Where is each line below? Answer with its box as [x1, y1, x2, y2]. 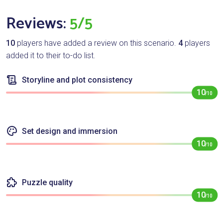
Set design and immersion [20, 126, 117, 136]
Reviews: [6, 11, 70, 37]
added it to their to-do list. [6, 51, 96, 61]
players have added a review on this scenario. [15, 38, 178, 48]
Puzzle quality [20, 178, 73, 188]
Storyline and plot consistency [20, 75, 132, 85]
